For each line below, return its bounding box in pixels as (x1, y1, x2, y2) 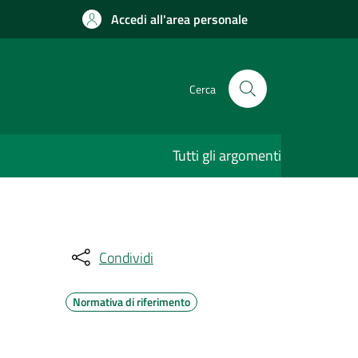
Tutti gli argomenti (173, 145, 281, 166)
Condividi (99, 246, 153, 268)
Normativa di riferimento (73, 293, 190, 310)
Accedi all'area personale (111, 10, 248, 29)
